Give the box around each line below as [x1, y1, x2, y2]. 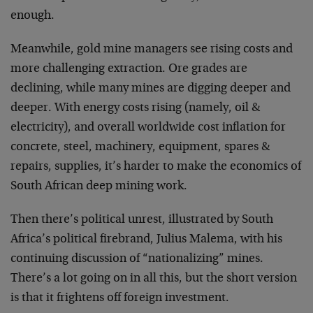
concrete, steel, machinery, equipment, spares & [10, 141, 270, 154]
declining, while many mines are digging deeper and [10, 82, 291, 95]
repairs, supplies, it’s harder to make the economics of [10, 161, 301, 173]
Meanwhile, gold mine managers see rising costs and [10, 43, 293, 56]
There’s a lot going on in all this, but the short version [10, 272, 297, 285]
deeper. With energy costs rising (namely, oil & [10, 102, 260, 115]
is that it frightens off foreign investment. [10, 292, 229, 305]
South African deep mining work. [10, 180, 187, 193]
